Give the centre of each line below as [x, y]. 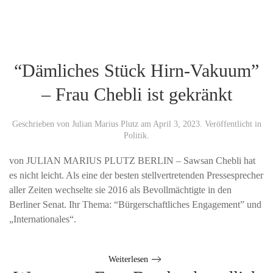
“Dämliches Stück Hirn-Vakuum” [136, 70]
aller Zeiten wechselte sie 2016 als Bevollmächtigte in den [120, 190]
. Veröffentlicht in [230, 124]
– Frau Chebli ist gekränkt [136, 94]
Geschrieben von [42, 124]
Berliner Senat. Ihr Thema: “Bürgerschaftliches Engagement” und [135, 204]
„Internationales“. [43, 219]
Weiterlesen [128, 259]
